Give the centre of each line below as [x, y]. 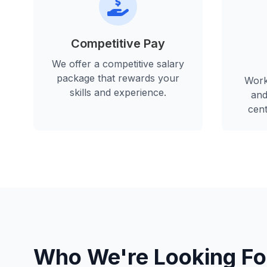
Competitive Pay [118, 44]
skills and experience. [118, 93]
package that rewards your [118, 78]
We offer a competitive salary [118, 64]
